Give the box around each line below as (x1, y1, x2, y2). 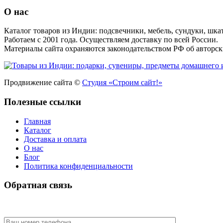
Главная (24, 116, 51, 125)
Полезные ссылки (4, 97, 81, 108)
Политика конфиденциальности (24, 161, 133, 170)
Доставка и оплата (24, 134, 87, 143)
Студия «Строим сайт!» (82, 78, 162, 87)
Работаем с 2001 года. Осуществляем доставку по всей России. (4, 35, 218, 44)
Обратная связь (4, 180, 72, 191)
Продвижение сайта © (4, 78, 82, 87)
